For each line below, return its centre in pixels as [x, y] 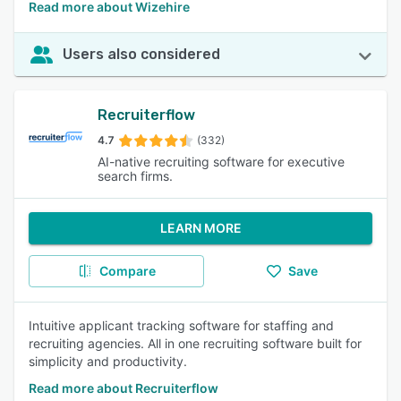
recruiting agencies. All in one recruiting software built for [195, 343]
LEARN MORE [200, 228]
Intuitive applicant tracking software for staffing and [181, 325]
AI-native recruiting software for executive [221, 162]
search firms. [135, 176]
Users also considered [141, 54]
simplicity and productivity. [108, 361]
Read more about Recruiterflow [124, 388]
